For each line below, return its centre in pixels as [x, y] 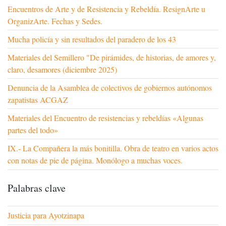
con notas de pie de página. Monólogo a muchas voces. [95, 160]
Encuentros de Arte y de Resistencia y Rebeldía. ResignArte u [106, 9]
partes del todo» [33, 130]
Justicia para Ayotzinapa [46, 215]
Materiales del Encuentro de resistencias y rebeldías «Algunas [105, 118]
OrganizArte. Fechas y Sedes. [55, 21]
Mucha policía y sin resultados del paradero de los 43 [92, 39]
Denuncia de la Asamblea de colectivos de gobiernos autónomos [110, 88]
